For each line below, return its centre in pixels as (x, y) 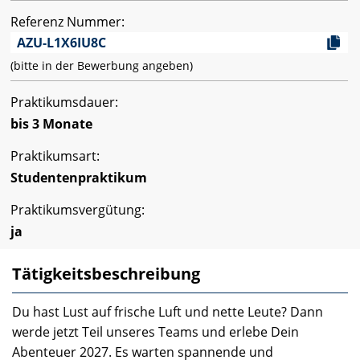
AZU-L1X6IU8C (61, 42)
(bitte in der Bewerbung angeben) (102, 65)
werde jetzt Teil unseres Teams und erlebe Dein (155, 331)
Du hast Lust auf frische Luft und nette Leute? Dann (168, 311)
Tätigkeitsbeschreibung (106, 273)
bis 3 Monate (51, 123)
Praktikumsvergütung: (78, 209)
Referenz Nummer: (67, 21)
